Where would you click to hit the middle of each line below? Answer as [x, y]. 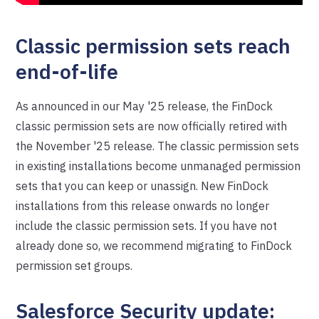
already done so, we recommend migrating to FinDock [154, 246]
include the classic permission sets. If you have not [147, 226]
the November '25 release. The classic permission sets [158, 146]
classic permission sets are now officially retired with [152, 126]
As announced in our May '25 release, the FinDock [145, 106]
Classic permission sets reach [153, 46]
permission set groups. [74, 266]
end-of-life [67, 72]
